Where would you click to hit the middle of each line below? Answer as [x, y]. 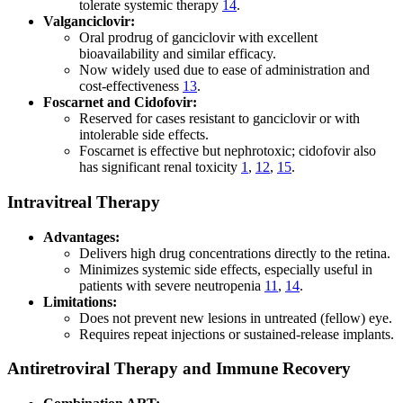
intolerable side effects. [144, 135]
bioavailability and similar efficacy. [178, 54]
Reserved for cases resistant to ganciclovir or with [219, 119]
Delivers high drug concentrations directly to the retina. [235, 253]
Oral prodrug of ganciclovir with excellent [198, 38]
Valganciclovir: [89, 22]
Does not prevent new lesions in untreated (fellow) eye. [236, 318]
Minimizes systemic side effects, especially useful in [226, 269]
